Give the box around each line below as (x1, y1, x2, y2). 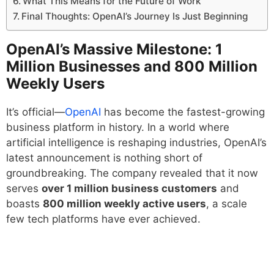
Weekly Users (6, 75, 105, 93)
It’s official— (6, 106, 65, 119)
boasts (6, 198, 43, 210)
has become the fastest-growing (101, 106, 265, 119)
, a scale (206, 198, 247, 210)
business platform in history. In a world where (6, 121, 229, 134)
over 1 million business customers (42, 182, 217, 195)
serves (6, 182, 42, 195)
